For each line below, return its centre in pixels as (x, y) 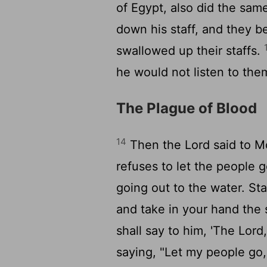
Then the (156, 145)
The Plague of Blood (187, 108)
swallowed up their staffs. (190, 51)
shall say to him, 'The (178, 231)
